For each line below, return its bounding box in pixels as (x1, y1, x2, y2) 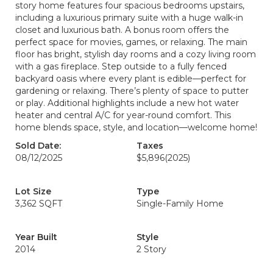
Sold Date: (15, 140, 61, 151)
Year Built (15, 232, 57, 243)
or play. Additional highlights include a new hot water (15, 97, 239, 108)
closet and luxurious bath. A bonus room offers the (15, 24, 229, 35)
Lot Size (15, 186, 51, 197)
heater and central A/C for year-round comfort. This (15, 110, 231, 121)
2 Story (136, 244, 166, 255)
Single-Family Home (136, 198, 224, 209)
